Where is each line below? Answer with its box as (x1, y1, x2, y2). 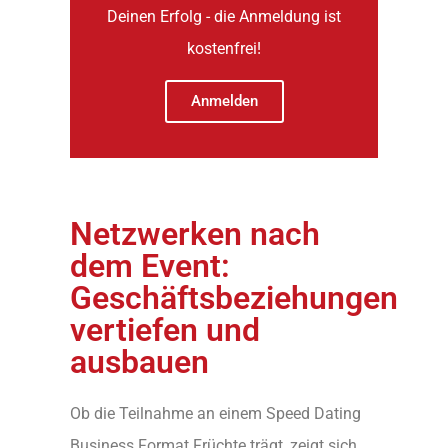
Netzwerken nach (70, 214, 320, 253)
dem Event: (70, 246, 230, 285)
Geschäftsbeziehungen (70, 278, 398, 317)
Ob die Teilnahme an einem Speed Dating (70, 403, 361, 423)
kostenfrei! (187, 38, 261, 58)
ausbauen (70, 342, 209, 381)
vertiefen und (70, 310, 260, 349)
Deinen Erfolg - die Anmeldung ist (107, 6, 341, 26)
